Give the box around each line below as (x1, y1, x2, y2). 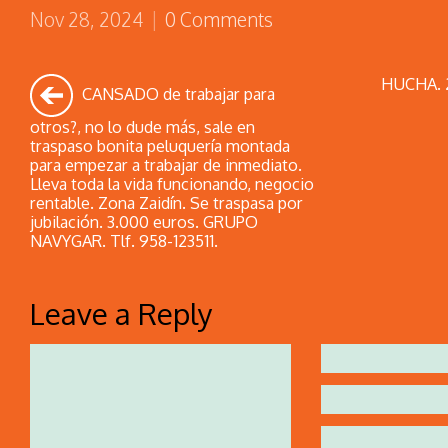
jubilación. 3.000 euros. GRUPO (29, 211, 258, 232)
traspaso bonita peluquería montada (29, 135, 290, 156)
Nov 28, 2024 (29, 7, 144, 32)
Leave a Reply (29, 295, 213, 332)
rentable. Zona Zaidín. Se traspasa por (29, 192, 303, 213)
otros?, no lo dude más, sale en (29, 116, 255, 137)
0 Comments (164, 7, 273, 32)
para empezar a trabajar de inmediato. (29, 154, 302, 175)
